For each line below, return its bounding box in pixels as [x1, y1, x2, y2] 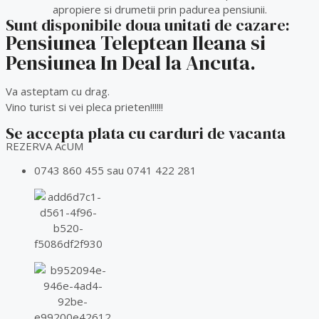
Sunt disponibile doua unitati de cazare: [6, 14, 290, 36]
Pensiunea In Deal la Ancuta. [6, 49, 256, 77]
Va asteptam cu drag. [6, 84, 110, 99]
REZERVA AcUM [6, 139, 83, 154]
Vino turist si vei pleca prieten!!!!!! [6, 100, 163, 115]
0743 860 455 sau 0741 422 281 [34, 163, 197, 178]
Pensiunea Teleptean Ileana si [6, 29, 266, 57]
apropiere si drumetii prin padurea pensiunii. [52, 2, 267, 17]
